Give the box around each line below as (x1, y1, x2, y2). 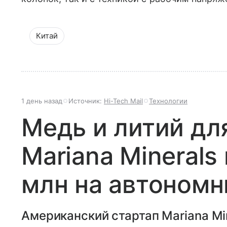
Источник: (68, 96, 104, 105)
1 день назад (21, 96, 62, 105)
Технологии (149, 96, 187, 105)
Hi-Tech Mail (104, 96, 143, 105)
